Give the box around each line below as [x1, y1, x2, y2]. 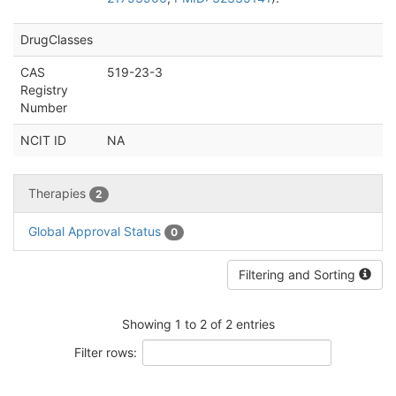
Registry [20, 82, 68, 97]
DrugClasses [20, 32, 93, 47]
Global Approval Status [28, 224, 164, 240]
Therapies [28, 186, 89, 201]
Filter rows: [73, 344, 137, 360]
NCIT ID [20, 133, 66, 148]
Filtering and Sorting [239, 267, 359, 283]
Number [20, 100, 67, 115]
